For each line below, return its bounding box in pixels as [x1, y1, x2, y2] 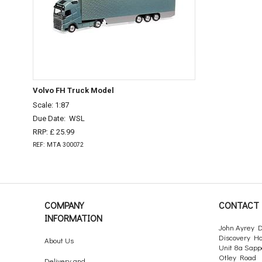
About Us [44, 235, 74, 246]
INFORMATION [44, 212, 102, 225]
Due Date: [33, 113, 69, 123]
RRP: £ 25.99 [33, 127, 74, 136]
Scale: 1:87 [33, 101, 69, 110]
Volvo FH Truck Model [33, 86, 114, 95]
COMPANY [44, 199, 84, 212]
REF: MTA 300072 [33, 141, 84, 149]
